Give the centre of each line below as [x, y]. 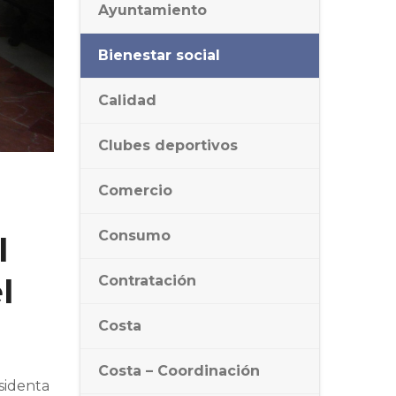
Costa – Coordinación [179, 371]
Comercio [135, 190]
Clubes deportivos [168, 145]
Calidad [127, 100]
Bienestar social [159, 55]
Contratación [147, 281]
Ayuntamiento [152, 10]
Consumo [134, 236]
